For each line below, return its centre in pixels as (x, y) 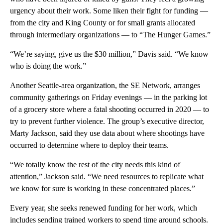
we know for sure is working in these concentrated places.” (103, 188)
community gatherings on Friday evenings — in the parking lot (109, 97)
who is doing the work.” (48, 66)
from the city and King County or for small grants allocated (103, 22)
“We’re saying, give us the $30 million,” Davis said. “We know (109, 54)
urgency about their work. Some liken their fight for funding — (109, 10)
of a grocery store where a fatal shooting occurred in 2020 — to (110, 109)
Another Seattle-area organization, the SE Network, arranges (105, 85)
